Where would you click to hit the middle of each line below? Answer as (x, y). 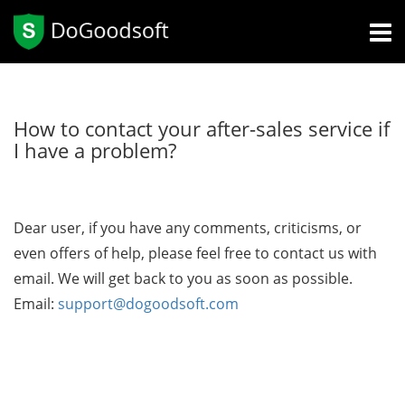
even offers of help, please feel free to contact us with (195, 253)
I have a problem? (95, 150)
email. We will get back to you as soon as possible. (183, 278)
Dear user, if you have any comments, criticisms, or (188, 228)
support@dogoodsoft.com (148, 304)
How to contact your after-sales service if (202, 128)
